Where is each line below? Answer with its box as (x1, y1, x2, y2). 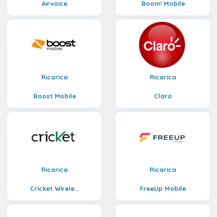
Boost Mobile (33, 92, 76, 100)
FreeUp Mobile (140, 185, 186, 192)
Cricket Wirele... (30, 185, 79, 192)
